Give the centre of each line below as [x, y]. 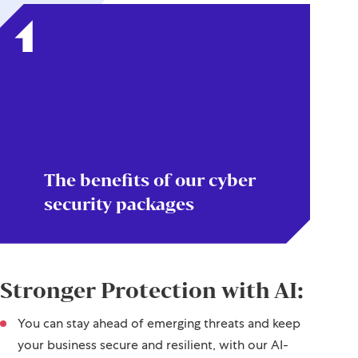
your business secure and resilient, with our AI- [153, 344]
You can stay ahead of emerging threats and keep [159, 323]
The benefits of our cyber [150, 179]
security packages [119, 203]
